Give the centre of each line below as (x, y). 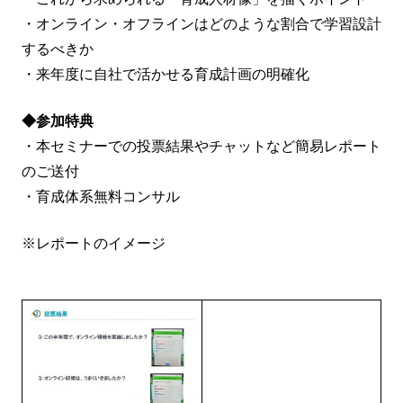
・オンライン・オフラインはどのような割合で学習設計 (201, 23)
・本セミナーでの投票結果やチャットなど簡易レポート (201, 146)
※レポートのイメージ (94, 243)
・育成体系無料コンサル (101, 196)
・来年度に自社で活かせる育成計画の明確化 (166, 74)
